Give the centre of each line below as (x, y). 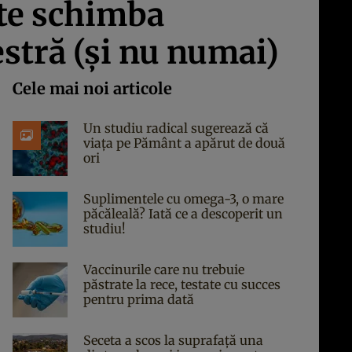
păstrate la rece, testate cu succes (182, 284)
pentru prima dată (139, 299)
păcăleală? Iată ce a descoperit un (183, 214)
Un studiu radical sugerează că (176, 128)
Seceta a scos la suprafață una (173, 340)
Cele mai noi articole (92, 88)
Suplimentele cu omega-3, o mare (183, 199)
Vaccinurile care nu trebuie (164, 269)
